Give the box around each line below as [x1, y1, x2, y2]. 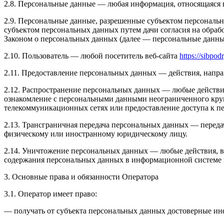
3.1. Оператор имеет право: [4, 189, 97, 198]
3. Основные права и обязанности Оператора [4, 172, 158, 181]
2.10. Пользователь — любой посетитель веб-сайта [4, 51, 179, 60]
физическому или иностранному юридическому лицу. [4, 129, 187, 138]
